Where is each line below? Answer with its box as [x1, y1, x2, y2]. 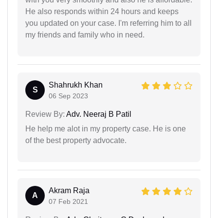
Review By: [25, 109, 65, 118]
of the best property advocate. [25, 136, 127, 145]
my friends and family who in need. [25, 30, 145, 39]
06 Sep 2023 [49, 91, 88, 100]
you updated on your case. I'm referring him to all [25, 18, 192, 27]
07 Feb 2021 [49, 197, 88, 205]
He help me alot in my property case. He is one [25, 124, 186, 133]
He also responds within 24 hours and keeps [25, 7, 179, 16]
